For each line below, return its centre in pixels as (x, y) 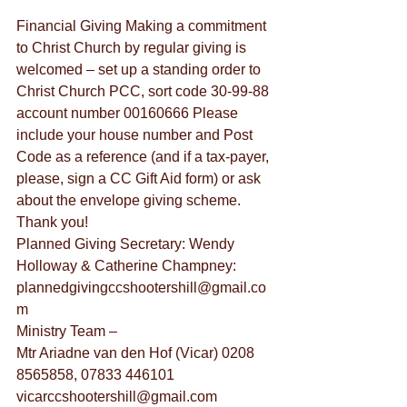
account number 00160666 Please (129, 113)
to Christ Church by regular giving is (133, 48)
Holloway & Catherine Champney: (128, 266)
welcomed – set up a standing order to (140, 69)
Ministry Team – (67, 331)
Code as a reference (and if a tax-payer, (144, 157)
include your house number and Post (136, 135)
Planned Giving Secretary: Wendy (127, 244)
